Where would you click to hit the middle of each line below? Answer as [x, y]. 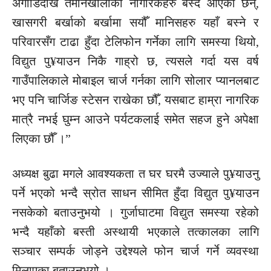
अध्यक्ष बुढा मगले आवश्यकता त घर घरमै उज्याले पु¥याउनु [135, 174]
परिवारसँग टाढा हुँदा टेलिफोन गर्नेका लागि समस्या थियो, [135, 42]
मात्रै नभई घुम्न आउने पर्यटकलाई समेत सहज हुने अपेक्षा [135, 119]
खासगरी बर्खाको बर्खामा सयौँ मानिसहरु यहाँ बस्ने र [135, 23]
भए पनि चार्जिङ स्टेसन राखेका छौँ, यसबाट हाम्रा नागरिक [135, 100]
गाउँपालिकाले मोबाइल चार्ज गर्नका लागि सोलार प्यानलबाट [135, 81]
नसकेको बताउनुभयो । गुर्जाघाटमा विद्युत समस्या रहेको [135, 213]
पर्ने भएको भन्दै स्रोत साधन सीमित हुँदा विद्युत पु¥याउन [135, 193]
